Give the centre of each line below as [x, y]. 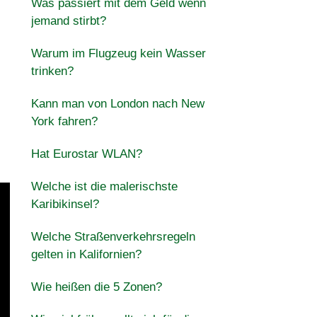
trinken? [52, 71]
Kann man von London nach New [117, 104]
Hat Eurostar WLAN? [86, 154]
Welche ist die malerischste [104, 186]
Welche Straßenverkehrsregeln [113, 237]
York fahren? [64, 121]
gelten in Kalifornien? [86, 254]
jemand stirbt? [68, 21]
